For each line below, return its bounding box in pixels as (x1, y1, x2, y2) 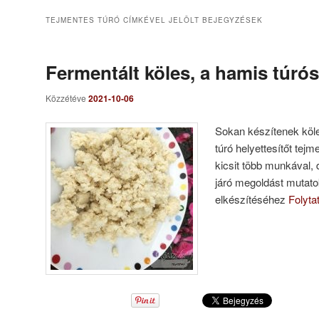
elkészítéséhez (215, 191, 289, 206)
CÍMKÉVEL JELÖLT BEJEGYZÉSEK (120, 15, 263, 26)
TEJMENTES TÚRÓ (46, 15, 120, 26)
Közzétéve (46, 92, 88, 105)
